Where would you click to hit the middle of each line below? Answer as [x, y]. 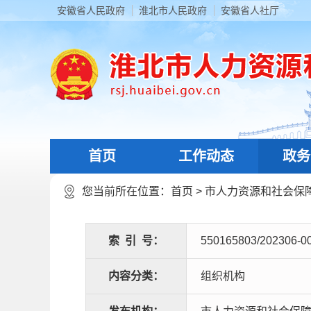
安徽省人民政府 [91, 10]
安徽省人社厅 [250, 10]
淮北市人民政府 [173, 10]
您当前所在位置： [126, 191]
